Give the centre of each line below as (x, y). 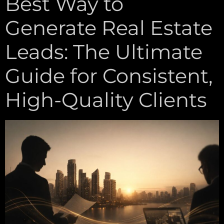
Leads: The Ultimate (104, 51)
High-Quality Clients (106, 99)
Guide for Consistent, (109, 75)
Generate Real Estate (109, 27)
